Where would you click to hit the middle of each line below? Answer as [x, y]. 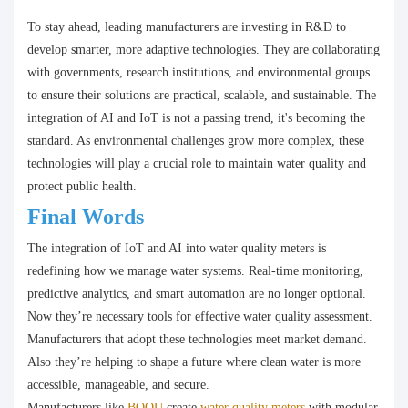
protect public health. [82, 187]
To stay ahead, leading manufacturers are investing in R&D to [187, 27]
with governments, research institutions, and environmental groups [199, 73]
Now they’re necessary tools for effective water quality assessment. [200, 317]
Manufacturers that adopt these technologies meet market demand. [197, 340]
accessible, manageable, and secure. [118, 385]
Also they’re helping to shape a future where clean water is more [194, 362]
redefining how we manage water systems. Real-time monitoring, [195, 271]
